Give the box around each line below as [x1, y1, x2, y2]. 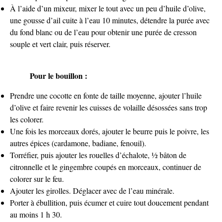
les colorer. [10, 113, 44, 124]
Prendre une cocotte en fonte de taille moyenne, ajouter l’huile [10, 90, 202, 101]
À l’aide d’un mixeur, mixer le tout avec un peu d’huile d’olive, [10, 2, 206, 13]
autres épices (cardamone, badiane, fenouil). [10, 137, 146, 148]
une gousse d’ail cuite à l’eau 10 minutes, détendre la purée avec [10, 14, 210, 25]
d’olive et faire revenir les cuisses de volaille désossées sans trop [10, 102, 207, 112]
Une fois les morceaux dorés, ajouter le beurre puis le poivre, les [10, 125, 209, 136]
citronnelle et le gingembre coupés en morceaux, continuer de [10, 161, 201, 172]
